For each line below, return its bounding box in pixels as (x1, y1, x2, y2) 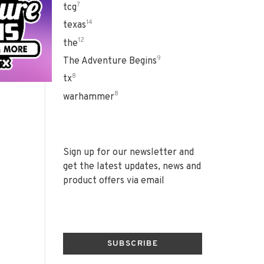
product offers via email (63, 174, 164, 187)
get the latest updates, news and (63, 160, 201, 173)
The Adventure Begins (63, 55, 157, 67)
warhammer (63, 91, 114, 103)
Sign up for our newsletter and (63, 146, 194, 159)
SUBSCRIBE (107, 238, 159, 249)
